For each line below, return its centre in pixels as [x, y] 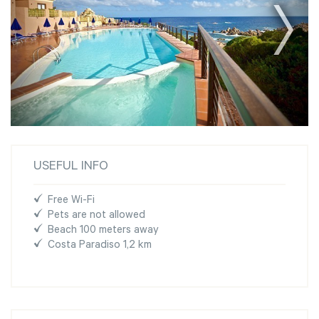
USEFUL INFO [71, 168]
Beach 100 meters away [103, 231]
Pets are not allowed [96, 216]
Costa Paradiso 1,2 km [100, 246]
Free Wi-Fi [71, 202]
